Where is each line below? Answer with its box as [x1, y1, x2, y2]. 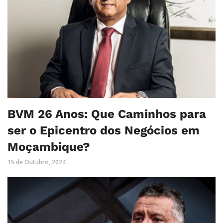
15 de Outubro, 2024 [7, 157, 66, 166]
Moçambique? [7, 139, 90, 154]
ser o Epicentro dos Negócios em [7, 123, 200, 137]
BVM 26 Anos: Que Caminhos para [7, 107, 206, 121]
